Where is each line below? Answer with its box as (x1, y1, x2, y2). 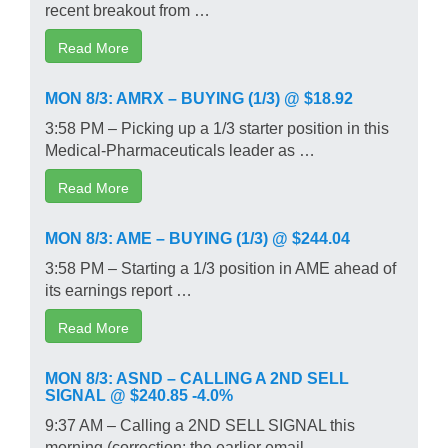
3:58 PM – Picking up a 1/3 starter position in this (45, 118, 389, 135)
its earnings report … (45, 280, 192, 297)
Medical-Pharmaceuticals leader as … (45, 140, 315, 157)
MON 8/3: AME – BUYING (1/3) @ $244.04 (45, 228, 350, 245)
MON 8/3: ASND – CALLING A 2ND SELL (45, 368, 349, 385)
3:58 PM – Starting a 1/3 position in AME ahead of (45, 258, 396, 275)
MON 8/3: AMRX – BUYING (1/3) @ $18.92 (45, 88, 353, 105)
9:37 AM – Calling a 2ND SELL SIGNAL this (45, 415, 355, 432)
